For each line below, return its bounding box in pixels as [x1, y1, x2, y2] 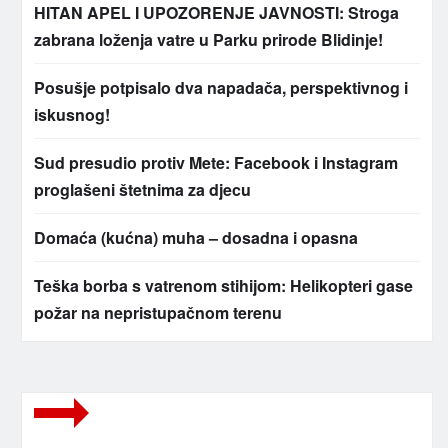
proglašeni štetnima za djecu [34, 178, 251, 202]
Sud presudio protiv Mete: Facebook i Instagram [34, 151, 398, 175]
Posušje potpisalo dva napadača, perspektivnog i [34, 76, 408, 100]
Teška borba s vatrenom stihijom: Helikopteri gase [34, 274, 413, 298]
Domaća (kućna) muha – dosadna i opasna [34, 226, 358, 250]
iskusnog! [34, 103, 110, 127]
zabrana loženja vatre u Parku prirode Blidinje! [34, 28, 383, 52]
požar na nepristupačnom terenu [34, 301, 282, 325]
